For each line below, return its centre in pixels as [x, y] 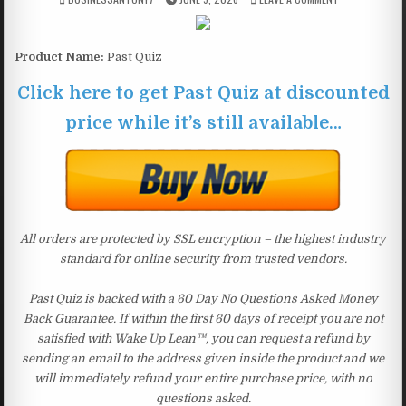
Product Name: [60, 56]
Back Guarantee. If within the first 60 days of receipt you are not [203, 318]
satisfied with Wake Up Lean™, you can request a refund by [203, 338]
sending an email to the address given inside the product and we [203, 358]
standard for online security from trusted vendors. [203, 258]
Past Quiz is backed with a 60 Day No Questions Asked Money [203, 298]
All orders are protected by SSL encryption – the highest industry [203, 238]
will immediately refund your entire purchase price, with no [203, 378]
